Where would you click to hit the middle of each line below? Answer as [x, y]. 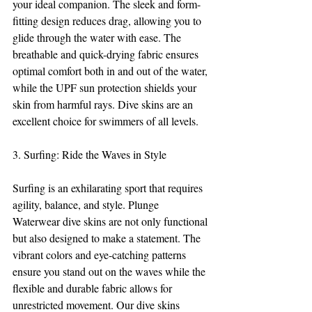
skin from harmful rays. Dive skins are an [104, 104]
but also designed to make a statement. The [108, 238]
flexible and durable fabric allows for [94, 288]
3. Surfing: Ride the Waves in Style [89, 155]
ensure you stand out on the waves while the [110, 272]
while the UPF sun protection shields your [106, 88]
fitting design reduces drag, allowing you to [108, 21]
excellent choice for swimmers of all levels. [106, 121]
